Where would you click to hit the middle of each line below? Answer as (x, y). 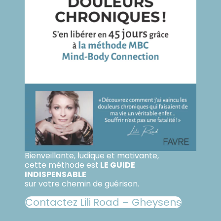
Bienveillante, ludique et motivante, (92, 155)
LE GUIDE (117, 165)
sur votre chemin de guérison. (82, 184)
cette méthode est (62, 165)
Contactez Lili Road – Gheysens (103, 202)
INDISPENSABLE (55, 174)
